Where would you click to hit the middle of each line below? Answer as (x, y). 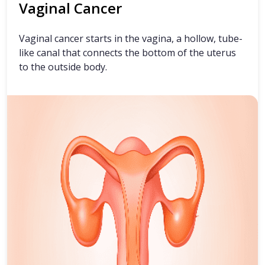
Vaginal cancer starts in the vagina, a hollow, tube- (131, 39)
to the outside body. (63, 67)
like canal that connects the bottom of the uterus (127, 53)
